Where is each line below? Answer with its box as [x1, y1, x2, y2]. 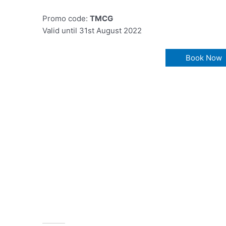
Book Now [186, 52, 222, 63]
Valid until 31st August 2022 [42, 25, 142, 35]
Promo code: [42, 13, 90, 23]
